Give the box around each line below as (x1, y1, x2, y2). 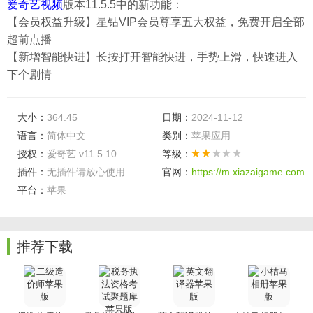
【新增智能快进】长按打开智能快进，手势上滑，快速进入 (7, 51, 298, 63)
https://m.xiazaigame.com (191, 166, 305, 177)
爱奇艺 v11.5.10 (47, 148, 117, 159)
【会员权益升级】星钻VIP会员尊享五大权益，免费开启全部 (7, 16, 305, 28)
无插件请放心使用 (47, 166, 125, 177)
